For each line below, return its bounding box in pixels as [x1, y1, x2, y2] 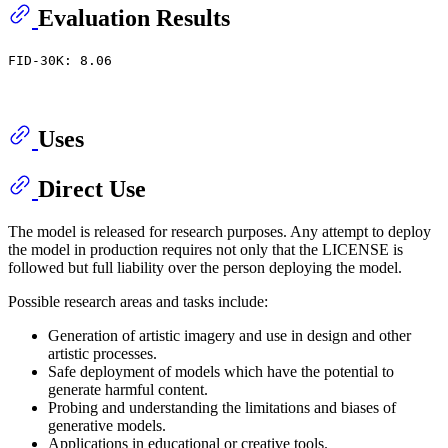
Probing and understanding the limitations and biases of [48, 399, 396, 417]
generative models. [48, 417, 166, 435]
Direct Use [38, 176, 146, 203]
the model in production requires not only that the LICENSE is [8, 241, 403, 259]
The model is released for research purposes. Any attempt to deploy [8, 223, 431, 241]
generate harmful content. [48, 381, 208, 399]
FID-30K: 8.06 [8, 53, 112, 69]
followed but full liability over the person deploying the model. [8, 259, 402, 277]
